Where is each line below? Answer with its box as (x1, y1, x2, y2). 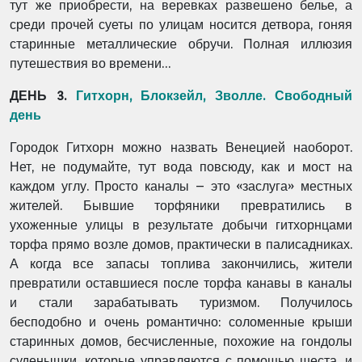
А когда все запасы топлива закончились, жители (10, 256, 352, 271)
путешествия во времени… (10, 56, 170, 71)
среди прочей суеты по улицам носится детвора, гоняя (10, 17, 352, 32)
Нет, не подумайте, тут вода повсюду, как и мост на (10, 159, 352, 175)
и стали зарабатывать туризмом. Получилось (10, 295, 352, 310)
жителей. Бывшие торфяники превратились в (10, 198, 352, 213)
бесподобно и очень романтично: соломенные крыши (10, 314, 352, 330)
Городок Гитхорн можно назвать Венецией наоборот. (10, 140, 352, 155)
